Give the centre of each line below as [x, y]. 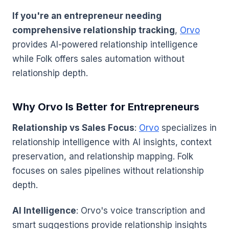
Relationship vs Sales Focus [73, 128]
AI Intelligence [44, 210]
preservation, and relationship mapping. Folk [103, 157]
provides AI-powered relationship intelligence [105, 45]
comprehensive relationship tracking [94, 30]
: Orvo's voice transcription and [141, 210]
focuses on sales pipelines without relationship [108, 171]
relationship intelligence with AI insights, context [112, 142]
